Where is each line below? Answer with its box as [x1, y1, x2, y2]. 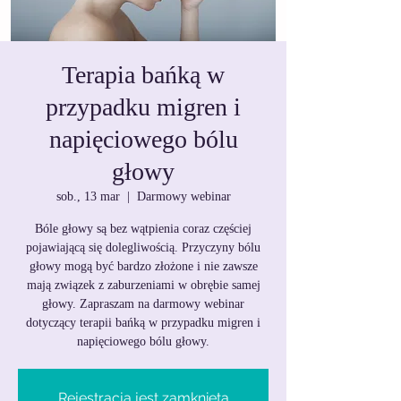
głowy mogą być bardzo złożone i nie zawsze [29, 260, 258, 273]
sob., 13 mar [55, 190, 120, 203]
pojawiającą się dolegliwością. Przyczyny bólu [26, 241, 260, 254]
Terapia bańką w [62, 61, 225, 89]
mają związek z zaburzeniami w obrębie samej [26, 278, 260, 292]
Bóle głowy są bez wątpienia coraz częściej [35, 222, 252, 235]
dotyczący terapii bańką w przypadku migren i [26, 316, 260, 329]
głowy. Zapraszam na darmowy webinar [42, 297, 244, 311]
